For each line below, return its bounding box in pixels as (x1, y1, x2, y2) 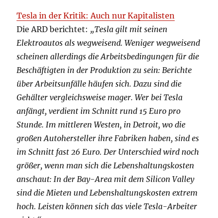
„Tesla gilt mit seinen (90, 24, 168, 35)
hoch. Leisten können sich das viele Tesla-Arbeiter (17, 201, 198, 212)
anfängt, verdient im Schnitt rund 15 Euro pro (17, 106, 181, 116)
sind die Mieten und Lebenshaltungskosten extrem (17, 188, 198, 198)
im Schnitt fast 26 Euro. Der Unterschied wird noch (17, 147, 200, 157)
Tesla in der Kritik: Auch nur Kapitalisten (17, 11, 175, 21)
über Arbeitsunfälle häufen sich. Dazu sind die (17, 79, 182, 89)
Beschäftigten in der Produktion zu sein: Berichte (17, 65, 192, 75)
